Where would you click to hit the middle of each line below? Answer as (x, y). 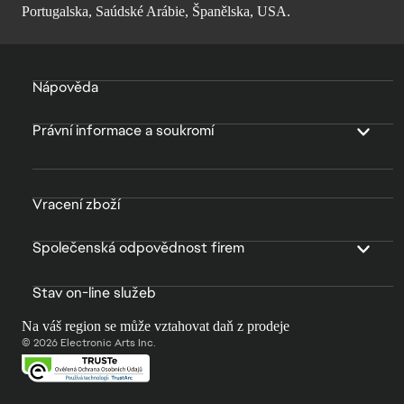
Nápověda (65, 87)
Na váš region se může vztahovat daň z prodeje (156, 326)
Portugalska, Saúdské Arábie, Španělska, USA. (156, 12)
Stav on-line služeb (94, 293)
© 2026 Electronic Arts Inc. (89, 343)
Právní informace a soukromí (123, 131)
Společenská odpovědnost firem (138, 248)
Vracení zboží (76, 205)
